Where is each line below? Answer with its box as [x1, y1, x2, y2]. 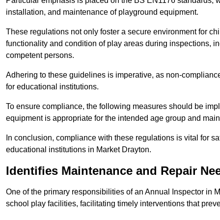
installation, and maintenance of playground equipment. [6, 8, 200, 17]
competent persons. [6, 51, 74, 60]
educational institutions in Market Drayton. [6, 145, 151, 154]
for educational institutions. [6, 82, 101, 91]
